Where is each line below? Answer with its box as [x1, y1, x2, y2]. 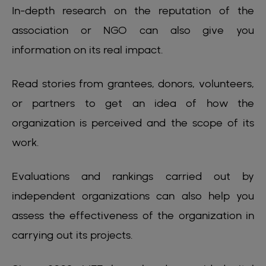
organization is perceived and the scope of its [12, 116, 254, 129]
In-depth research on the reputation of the [12, 4, 254, 17]
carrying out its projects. [12, 229, 133, 242]
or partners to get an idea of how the [12, 97, 254, 110]
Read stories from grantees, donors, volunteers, [12, 77, 254, 90]
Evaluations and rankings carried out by [12, 170, 254, 183]
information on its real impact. [12, 43, 163, 56]
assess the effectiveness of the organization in [12, 209, 254, 222]
